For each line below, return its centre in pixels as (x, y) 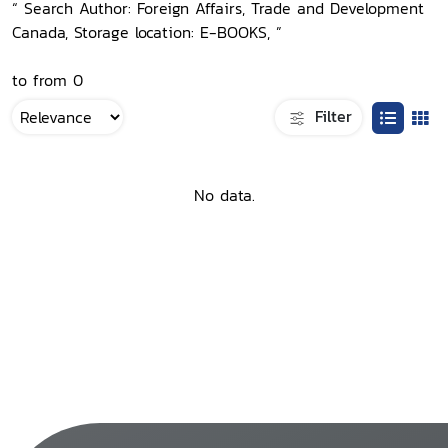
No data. (224, 195)
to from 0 (47, 80)
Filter (330, 115)
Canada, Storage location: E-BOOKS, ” (147, 32)
